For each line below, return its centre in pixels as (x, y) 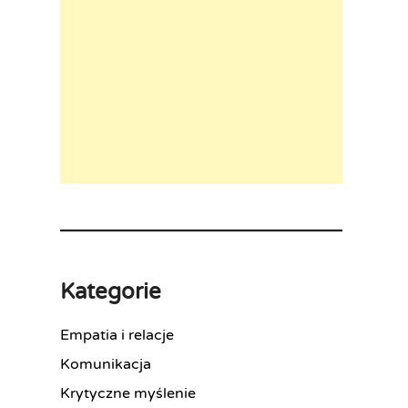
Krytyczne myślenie (128, 393)
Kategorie (111, 291)
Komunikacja (106, 364)
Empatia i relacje (117, 335)
